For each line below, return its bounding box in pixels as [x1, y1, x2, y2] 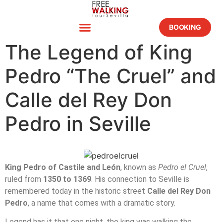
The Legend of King [5, 40, 192, 64]
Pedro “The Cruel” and [5, 64, 216, 88]
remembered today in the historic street [5, 186, 147, 196]
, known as [120, 162, 158, 172]
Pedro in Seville [5, 111, 151, 136]
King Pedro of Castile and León [5, 162, 120, 172]
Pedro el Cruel [158, 162, 206, 172]
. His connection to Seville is [91, 174, 189, 184]
